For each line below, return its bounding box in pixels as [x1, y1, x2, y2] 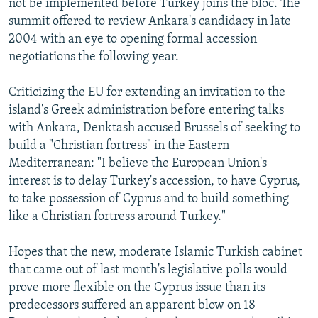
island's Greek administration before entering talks [9, 103, 284, 117]
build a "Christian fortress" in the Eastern [9, 138, 229, 153]
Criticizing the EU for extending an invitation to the [9, 85, 285, 99]
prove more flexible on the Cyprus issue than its [9, 280, 265, 295]
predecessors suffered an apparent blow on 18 [9, 298, 256, 312]
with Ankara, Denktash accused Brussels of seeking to [9, 121, 300, 135]
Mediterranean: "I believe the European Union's [9, 156, 267, 170]
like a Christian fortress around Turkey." [9, 209, 226, 224]
